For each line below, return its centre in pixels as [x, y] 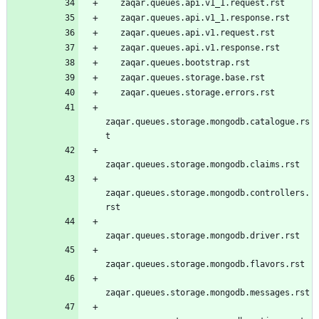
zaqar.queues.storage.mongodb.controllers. [208, 193]
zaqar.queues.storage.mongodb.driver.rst [203, 235]
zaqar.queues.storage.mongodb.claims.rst [203, 164]
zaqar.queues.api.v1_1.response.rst [205, 17]
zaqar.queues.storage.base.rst [193, 77]
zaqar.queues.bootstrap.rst [185, 62]
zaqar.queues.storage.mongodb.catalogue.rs [208, 121]
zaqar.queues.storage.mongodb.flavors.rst [205, 264]
